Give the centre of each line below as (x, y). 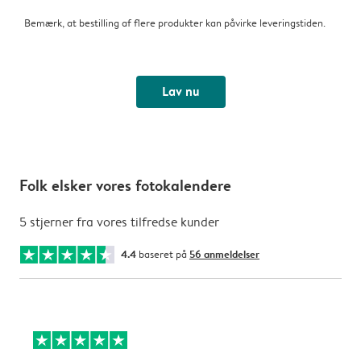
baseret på (163, 254)
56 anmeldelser (224, 254)
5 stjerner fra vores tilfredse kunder (119, 222)
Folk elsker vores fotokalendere (125, 186)
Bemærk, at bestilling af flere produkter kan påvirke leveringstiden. (175, 23)
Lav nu (180, 91)
